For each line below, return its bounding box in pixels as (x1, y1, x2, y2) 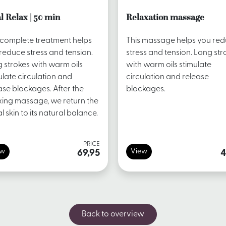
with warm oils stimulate (126, 61, 211, 70)
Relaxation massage (126, 12, 204, 23)
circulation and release (126, 73, 209, 82)
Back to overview (82, 210, 144, 219)
